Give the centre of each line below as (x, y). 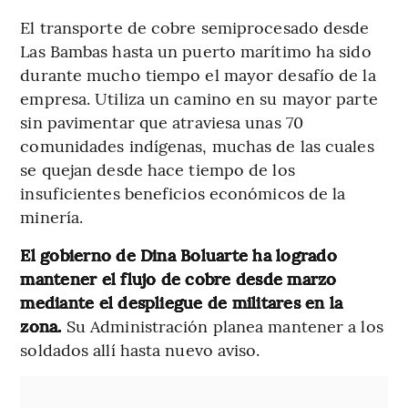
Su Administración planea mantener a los (224, 325)
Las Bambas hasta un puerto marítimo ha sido (196, 50)
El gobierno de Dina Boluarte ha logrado (178, 254)
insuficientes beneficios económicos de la (183, 192)
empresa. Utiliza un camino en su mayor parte (199, 97)
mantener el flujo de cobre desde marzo (178, 278)
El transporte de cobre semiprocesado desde (195, 26)
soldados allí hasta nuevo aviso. (140, 349)
